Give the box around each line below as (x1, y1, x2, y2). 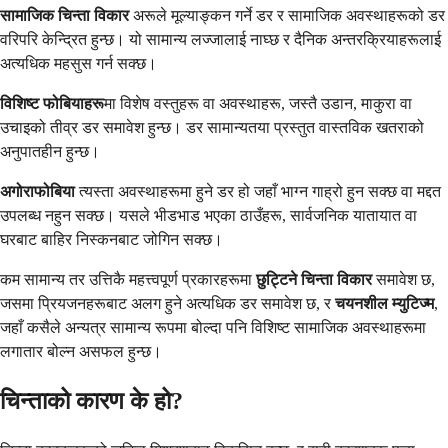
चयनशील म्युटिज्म (335, 294, 434, 312)
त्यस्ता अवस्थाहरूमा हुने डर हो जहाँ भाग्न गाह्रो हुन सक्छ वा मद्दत (75, 182, 441, 200)
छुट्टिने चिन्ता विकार (256, 270, 372, 288)
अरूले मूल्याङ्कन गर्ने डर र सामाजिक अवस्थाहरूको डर (129, 6, 445, 24)
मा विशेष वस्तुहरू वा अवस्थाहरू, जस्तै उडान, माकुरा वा (104, 94, 412, 112)
